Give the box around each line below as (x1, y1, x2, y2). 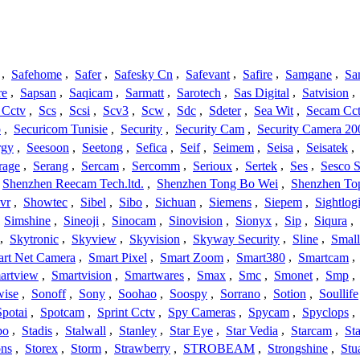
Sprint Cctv (97, 305, 155, 319)
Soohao (118, 287, 157, 301)
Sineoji (63, 214, 99, 228)
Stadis (22, 323, 52, 337)
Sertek (245, 158, 277, 173)
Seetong (82, 140, 123, 154)
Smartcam (298, 250, 349, 264)
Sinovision (169, 214, 223, 228)
